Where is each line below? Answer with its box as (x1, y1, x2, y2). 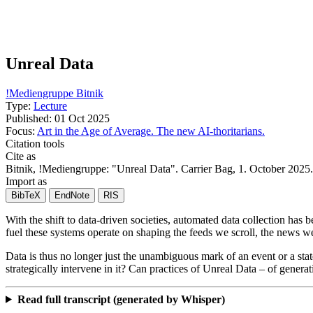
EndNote (54, 189, 89, 201)
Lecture (34, 99, 67, 112)
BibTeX (11, 189, 41, 201)
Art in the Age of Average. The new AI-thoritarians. (37, 124, 265, 137)
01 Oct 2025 (54, 112, 110, 124)
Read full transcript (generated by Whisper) (17, 293, 225, 305)
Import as (6, 175, 47, 187)
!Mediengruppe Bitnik (6, 87, 103, 99)
